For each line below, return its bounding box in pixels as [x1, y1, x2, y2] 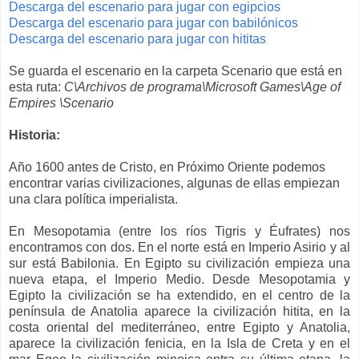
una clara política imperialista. [9, 192, 178, 206]
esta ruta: [9, 79, 61, 94]
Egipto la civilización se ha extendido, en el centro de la [9, 288, 350, 302]
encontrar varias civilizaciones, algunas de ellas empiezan [9, 175, 340, 190]
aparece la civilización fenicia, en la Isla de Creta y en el [9, 336, 350, 350]
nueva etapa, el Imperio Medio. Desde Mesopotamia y [9, 272, 350, 286]
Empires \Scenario [9, 95, 114, 110]
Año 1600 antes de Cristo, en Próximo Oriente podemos [9, 159, 325, 174]
